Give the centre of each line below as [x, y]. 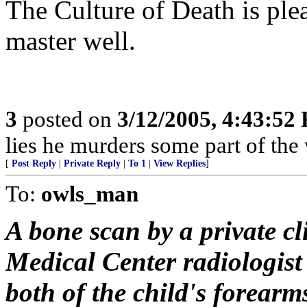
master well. [71, 41]
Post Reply [34, 163]
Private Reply [92, 163]
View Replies [180, 163]
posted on [67, 119]
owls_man [90, 194]
